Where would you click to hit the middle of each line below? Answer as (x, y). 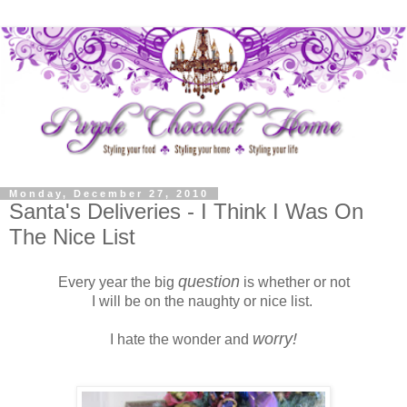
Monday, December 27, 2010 (109, 193)
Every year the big (118, 282)
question (208, 281)
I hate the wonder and (181, 339)
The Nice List (72, 236)
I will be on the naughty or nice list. (203, 301)
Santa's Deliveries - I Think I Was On (186, 211)
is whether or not (294, 282)
